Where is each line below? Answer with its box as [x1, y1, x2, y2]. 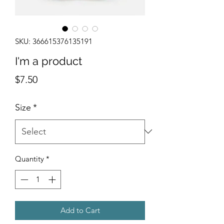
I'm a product [15, 54, 82, 67]
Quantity [15, 153, 44, 163]
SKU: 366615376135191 [15, 36, 92, 46]
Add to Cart [60, 205, 100, 215]
